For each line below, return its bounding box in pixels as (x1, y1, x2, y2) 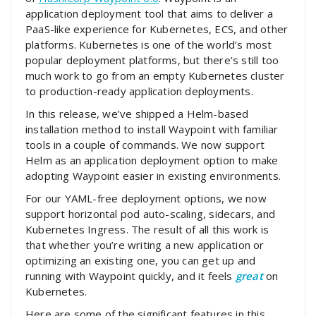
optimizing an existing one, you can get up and (25, 253, 256, 268)
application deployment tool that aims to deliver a (25, 6, 274, 21)
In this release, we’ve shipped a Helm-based (25, 107, 249, 121)
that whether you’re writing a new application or (25, 238, 265, 253)
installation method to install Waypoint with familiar (25, 122, 279, 137)
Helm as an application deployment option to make (25, 153, 279, 168)
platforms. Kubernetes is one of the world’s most (25, 37, 272, 52)
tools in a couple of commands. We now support (25, 138, 265, 152)
